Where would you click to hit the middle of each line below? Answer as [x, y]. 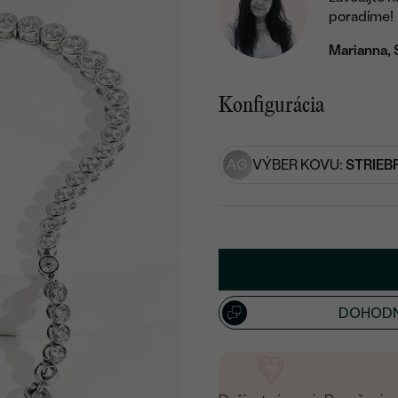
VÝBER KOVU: [298, 164]
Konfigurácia [272, 107]
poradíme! [362, 17]
